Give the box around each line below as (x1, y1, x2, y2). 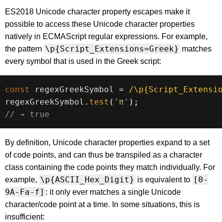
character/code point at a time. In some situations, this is (5, 200, 200, 209)
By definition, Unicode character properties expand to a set (5, 138, 210, 147)
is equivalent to (135, 175, 192, 184)
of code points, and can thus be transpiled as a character (5, 151, 202, 160)
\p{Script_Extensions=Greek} (45, 44, 179, 54)
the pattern (5, 45, 44, 54)
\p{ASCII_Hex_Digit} (40, 175, 134, 185)
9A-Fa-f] (5, 187, 45, 197)
